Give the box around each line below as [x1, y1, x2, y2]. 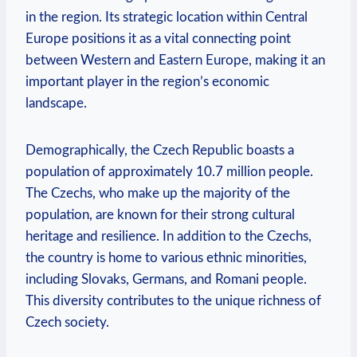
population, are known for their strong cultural [25, 207, 295, 222]
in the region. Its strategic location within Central [25, 10, 308, 24]
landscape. [25, 96, 87, 110]
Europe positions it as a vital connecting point [25, 31, 291, 45]
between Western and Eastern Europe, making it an [25, 53, 325, 67]
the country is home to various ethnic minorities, [25, 250, 307, 265]
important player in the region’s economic [25, 74, 269, 88]
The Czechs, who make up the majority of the [25, 186, 290, 200]
